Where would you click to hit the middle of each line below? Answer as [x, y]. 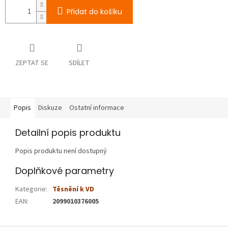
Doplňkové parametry [65, 171]
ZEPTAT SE [32, 63]
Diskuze [50, 108]
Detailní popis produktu [68, 133]
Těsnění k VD [73, 190]
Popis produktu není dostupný [61, 151]
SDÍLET [79, 63]
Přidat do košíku [94, 12]
